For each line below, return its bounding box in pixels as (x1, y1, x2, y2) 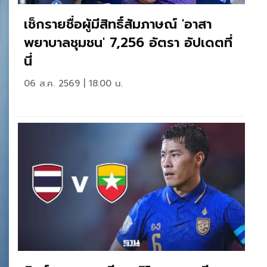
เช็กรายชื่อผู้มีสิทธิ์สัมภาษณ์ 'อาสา (24, 14, 212, 34)
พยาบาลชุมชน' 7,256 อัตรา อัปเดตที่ (24, 33, 232, 52)
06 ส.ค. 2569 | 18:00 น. (24, 77, 123, 90)
